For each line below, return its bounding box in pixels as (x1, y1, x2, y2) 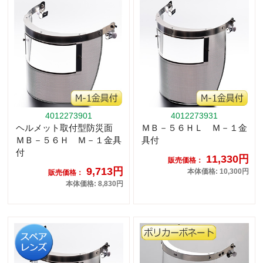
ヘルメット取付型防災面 (16, 123, 122, 133)
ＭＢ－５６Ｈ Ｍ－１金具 (16, 135, 122, 146)
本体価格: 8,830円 (66, 180, 123, 188)
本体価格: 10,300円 (187, 167, 249, 176)
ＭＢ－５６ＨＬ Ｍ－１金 (141, 123, 247, 133)
